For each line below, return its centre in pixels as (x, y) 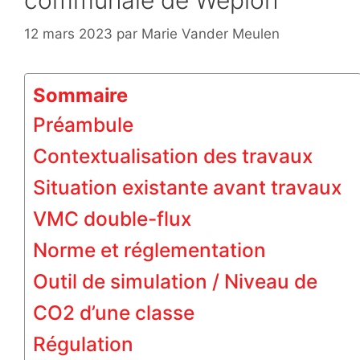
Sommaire (80, 95)
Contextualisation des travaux (173, 155)
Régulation (83, 344)
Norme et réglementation (149, 250)
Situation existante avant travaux (187, 187)
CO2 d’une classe (114, 312)
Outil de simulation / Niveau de (175, 281)
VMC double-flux (112, 218)
